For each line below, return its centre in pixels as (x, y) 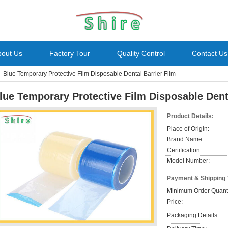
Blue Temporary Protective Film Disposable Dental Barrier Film (89, 74)
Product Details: (190, 116)
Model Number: (188, 161)
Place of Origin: (188, 129)
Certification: (184, 150)
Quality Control (141, 53)
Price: (175, 202)
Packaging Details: (193, 215)
